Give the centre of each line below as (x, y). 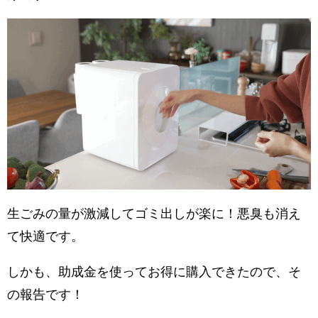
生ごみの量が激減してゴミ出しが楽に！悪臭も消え (154, 213)
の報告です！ (45, 294)
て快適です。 (45, 236)
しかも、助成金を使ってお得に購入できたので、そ (154, 272)
